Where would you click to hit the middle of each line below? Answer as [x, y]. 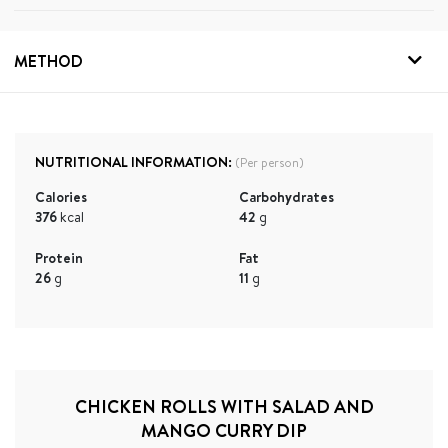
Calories [61, 196]
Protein [59, 257]
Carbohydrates [286, 196]
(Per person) [268, 162]
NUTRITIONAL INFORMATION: [133, 161]
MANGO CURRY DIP [224, 430]
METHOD [48, 60]
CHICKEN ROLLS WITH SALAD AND [224, 406]
